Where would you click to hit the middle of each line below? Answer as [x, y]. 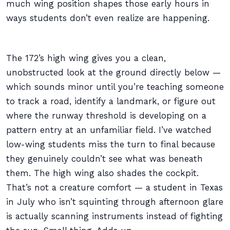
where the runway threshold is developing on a [106, 116]
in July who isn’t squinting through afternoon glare [115, 202]
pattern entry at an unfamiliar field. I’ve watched [109, 130]
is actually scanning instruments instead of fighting [114, 216]
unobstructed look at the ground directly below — [113, 73]
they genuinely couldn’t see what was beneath [104, 159]
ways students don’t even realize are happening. [108, 18]
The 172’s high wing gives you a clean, [86, 58]
